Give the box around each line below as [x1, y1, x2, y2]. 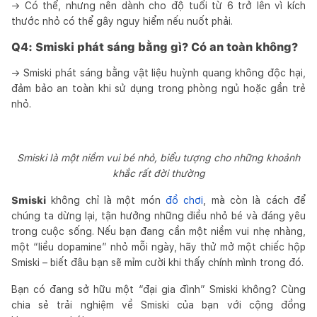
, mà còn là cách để [203, 194, 306, 206]
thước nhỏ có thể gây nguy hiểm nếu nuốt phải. [11, 15, 233, 27]
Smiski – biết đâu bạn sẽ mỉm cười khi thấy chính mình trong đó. [11, 256, 304, 268]
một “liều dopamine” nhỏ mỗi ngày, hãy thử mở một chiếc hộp [11, 241, 306, 253]
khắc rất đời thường [112, 167, 205, 179]
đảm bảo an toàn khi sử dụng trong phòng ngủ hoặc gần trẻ [11, 82, 306, 94]
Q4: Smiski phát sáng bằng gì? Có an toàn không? [11, 40, 298, 54]
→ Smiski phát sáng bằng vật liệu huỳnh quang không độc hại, [11, 67, 306, 79]
